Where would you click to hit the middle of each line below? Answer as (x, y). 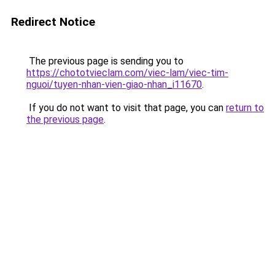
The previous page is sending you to (105, 61)
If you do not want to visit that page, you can (126, 108)
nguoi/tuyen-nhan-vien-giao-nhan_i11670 (114, 84)
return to (245, 108)
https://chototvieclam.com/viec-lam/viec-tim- (127, 73)
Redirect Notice (53, 22)
